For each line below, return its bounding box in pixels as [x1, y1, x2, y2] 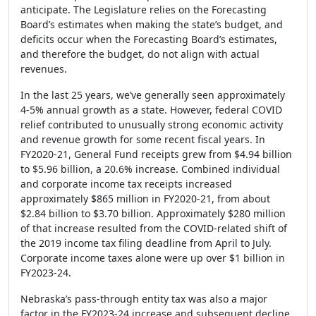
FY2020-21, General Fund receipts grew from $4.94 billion [20, 147, 292, 161]
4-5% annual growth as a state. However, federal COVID [20, 103, 282, 116]
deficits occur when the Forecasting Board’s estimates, [20, 32, 277, 46]
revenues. [20, 62, 67, 75]
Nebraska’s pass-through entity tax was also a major [20, 292, 267, 305]
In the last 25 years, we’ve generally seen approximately [20, 88, 285, 102]
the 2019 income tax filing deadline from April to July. [20, 236, 272, 250]
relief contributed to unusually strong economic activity [20, 118, 283, 131]
